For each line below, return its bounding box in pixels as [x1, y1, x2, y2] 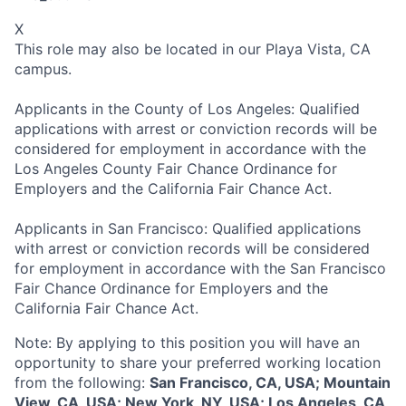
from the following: [14, 372, 150, 391]
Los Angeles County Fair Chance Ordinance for [14, 159, 337, 178]
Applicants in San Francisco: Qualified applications [14, 218, 361, 237]
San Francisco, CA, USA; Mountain [150, 372, 391, 391]
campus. [14, 59, 72, 78]
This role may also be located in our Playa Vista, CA [14, 39, 371, 58]
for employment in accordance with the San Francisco [14, 258, 386, 277]
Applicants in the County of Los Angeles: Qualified [14, 99, 360, 118]
